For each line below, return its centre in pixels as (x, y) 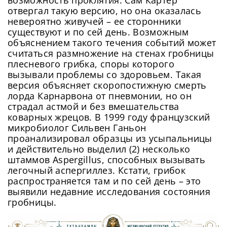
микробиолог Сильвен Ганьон (77, 127)
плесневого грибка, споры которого (91, 64)
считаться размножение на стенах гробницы (111, 53)
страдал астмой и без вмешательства (93, 106)
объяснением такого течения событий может (112, 42)
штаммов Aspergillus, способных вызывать (107, 159)
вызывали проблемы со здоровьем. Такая (105, 74)
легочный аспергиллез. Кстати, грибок (97, 170)
